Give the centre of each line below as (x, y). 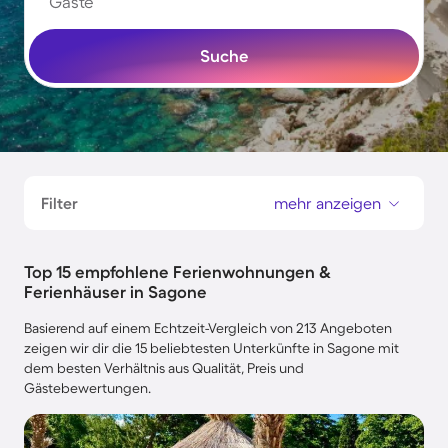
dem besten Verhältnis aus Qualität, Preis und (164, 368)
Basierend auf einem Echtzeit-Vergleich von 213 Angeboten (208, 328)
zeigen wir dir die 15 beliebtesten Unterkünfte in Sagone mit (211, 348)
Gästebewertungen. (87, 388)
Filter (59, 203)
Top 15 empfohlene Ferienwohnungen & (177, 271)
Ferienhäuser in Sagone (115, 291)
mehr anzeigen (327, 203)
